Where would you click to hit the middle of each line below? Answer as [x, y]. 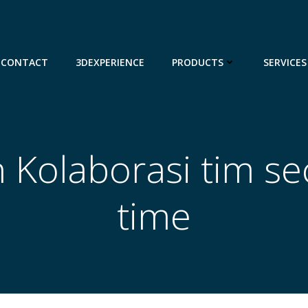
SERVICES [285, 62]
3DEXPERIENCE [110, 62]
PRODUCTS [198, 62]
